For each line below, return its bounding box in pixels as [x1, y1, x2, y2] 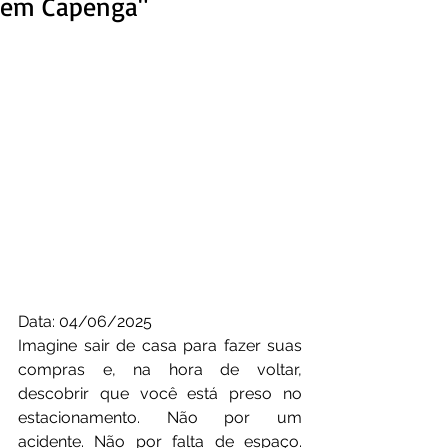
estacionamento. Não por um [18, 408, 302, 428]
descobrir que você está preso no [18, 384, 302, 404]
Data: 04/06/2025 [18, 312, 152, 332]
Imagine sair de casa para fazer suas [18, 336, 302, 356]
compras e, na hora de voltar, [18, 360, 302, 380]
